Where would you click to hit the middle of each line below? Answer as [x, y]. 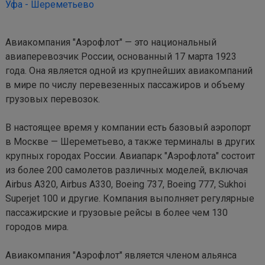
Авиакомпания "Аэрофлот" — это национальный [112, 42]
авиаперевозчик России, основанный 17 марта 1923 [122, 56]
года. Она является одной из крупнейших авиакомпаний [130, 71]
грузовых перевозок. [53, 99]
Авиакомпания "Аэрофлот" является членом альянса [122, 255]
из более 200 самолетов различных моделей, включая [128, 170]
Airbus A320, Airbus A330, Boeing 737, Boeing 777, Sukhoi [127, 184]
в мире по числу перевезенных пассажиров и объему [126, 85]
